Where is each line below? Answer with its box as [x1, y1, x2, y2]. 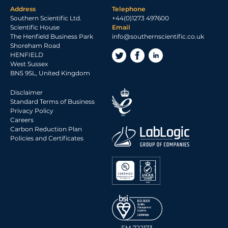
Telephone [112, 5, 146, 13]
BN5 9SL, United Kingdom [10, 69, 90, 77]
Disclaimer [10, 88, 43, 96]
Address [10, 5, 36, 13]
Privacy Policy [10, 106, 53, 115]
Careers [10, 116, 34, 124]
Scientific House [10, 23, 60, 31]
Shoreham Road [10, 41, 60, 49]
